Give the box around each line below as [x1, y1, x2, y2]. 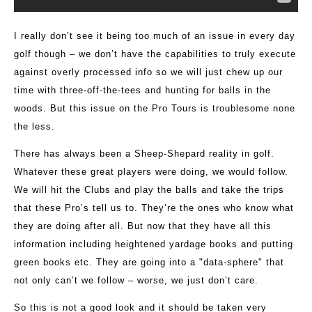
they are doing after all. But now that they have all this [14, 221, 272, 232]
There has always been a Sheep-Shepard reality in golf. [14, 148, 274, 159]
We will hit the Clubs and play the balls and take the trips [14, 185, 284, 196]
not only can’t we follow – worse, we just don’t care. [14, 275, 258, 286]
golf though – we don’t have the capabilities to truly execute [14, 49, 296, 60]
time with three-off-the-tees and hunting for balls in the [14, 85, 271, 96]
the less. [14, 121, 55, 132]
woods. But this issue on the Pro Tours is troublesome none [14, 103, 295, 114]
